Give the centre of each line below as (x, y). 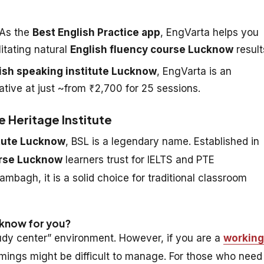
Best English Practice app (96, 32)
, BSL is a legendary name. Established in (162, 141)
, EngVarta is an (194, 71)
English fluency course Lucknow (152, 49)
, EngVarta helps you (209, 32)
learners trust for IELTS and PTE (138, 159)
